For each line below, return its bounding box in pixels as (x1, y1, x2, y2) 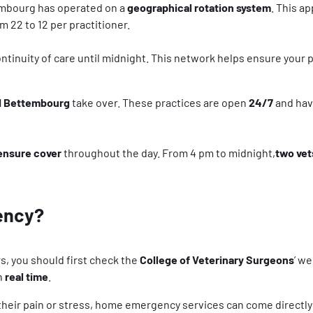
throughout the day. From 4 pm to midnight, (64, 145, 275, 159)
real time (5, 269, 48, 283)
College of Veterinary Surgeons (140, 252, 294, 266)
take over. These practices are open (70, 95, 249, 109)
